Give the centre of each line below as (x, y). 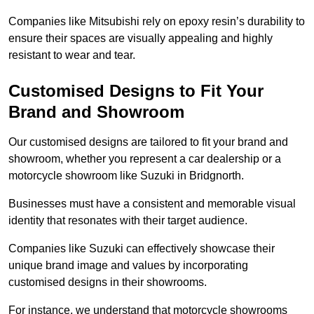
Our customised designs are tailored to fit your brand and (148, 142)
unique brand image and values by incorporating (128, 266)
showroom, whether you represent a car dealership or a (145, 159)
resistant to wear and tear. (72, 55)
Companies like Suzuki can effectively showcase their (142, 249)
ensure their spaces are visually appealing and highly (141, 39)
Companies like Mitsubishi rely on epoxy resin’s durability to (157, 22)
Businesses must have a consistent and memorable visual (152, 204)
